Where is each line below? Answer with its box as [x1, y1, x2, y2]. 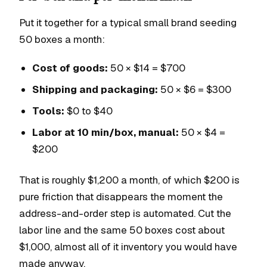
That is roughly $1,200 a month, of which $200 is [19, 173, 240, 187]
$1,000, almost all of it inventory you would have [19, 240, 237, 253]
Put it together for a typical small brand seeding [19, 16, 237, 29]
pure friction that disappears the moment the [19, 190, 223, 203]
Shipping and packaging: [32, 83, 158, 96]
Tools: [32, 104, 64, 117]
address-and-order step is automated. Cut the [19, 207, 231, 220]
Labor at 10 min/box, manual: [32, 126, 179, 139]
